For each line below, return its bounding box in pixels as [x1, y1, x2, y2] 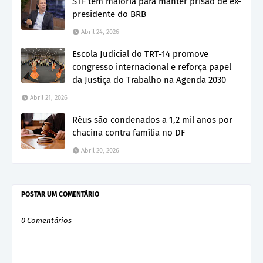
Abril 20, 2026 [81, 146, 119, 154]
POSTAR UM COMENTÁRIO [21, 190, 99, 198]
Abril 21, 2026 [30, 93, 68, 102]
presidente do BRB [72, 8, 146, 19]
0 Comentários [21, 215, 72, 225]
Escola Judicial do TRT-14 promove [72, 48, 208, 59]
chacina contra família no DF [72, 127, 185, 138]
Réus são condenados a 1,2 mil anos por [72, 114, 232, 125]
